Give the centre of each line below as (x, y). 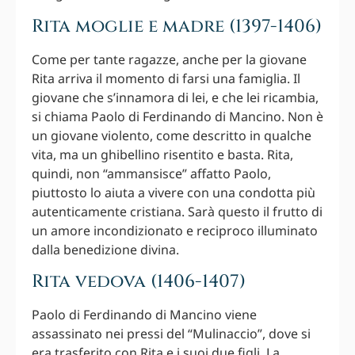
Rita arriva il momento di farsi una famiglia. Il (166, 78)
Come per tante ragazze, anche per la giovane (169, 59)
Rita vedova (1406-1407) (139, 282)
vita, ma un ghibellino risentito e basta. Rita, (162, 154)
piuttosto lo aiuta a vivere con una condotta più (174, 192)
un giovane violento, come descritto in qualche (172, 135)
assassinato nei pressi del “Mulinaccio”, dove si (171, 334)
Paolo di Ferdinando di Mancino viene (144, 315)
